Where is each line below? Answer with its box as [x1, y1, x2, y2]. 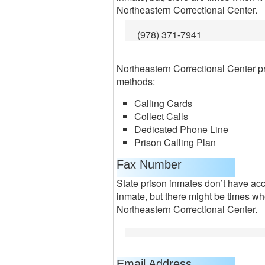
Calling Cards [134, 96, 192, 110]
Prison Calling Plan [134, 135, 216, 149]
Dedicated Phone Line [134, 122, 228, 136]
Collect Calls [134, 109, 188, 123]
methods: [117, 75, 155, 88]
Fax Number [117, 158, 182, 171]
